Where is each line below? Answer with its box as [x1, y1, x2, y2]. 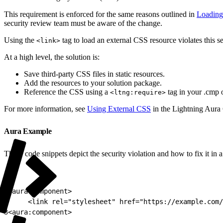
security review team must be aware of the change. [4, 18, 162, 27]
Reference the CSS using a [24, 87, 110, 96]
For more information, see [4, 104, 87, 113]
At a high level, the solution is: [4, 52, 100, 61]
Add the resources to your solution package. [24, 78, 162, 87]
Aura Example [4, 126, 53, 135]
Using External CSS [87, 104, 151, 113]
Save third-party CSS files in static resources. [24, 69, 165, 78]
